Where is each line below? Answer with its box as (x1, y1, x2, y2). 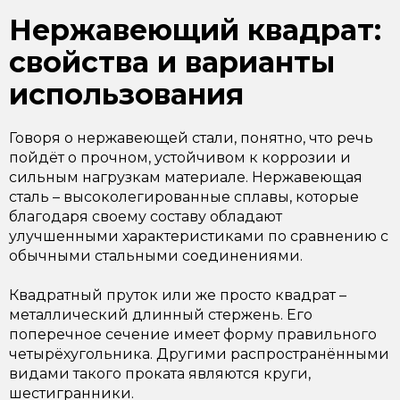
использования (9, 77, 244, 112)
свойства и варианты (9, 45, 335, 79)
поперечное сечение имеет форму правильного (9, 326, 377, 343)
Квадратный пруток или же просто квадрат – (9, 287, 346, 304)
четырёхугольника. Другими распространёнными (9, 346, 389, 362)
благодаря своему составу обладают (9, 208, 282, 225)
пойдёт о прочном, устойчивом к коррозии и (9, 149, 351, 166)
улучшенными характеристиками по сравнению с (9, 228, 388, 245)
